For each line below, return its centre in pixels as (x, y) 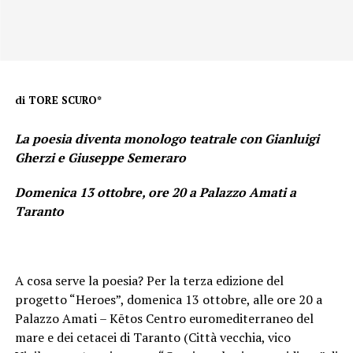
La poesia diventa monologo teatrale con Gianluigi (167, 139)
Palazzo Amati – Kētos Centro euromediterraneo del (164, 319)
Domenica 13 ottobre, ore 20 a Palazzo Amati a (155, 193)
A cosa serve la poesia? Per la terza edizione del (149, 281)
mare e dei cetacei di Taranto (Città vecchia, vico (152, 338)
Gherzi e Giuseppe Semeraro (100, 158)
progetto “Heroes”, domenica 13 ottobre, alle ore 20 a (168, 300)
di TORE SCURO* (58, 100)
